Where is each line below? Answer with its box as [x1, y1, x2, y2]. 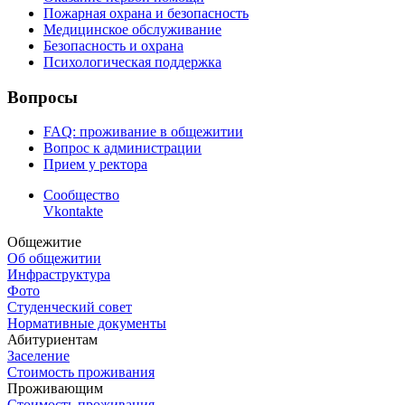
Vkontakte [43, 203, 103, 220]
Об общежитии [7, 250, 101, 267]
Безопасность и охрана [43, 38, 184, 53]
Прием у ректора [43, 156, 147, 173]
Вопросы [7, 87, 78, 107]
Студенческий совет [7, 299, 132, 316]
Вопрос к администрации [43, 140, 202, 156]
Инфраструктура [7, 267, 110, 283]
